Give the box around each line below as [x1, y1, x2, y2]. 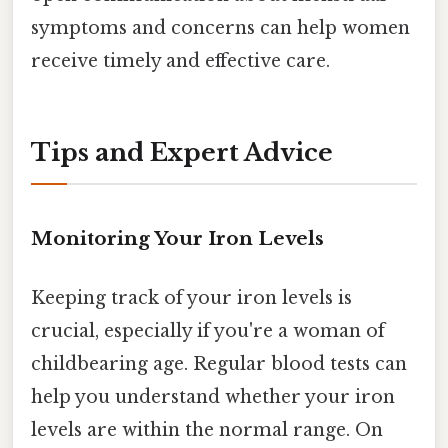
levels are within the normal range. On [31, 419, 383, 442]
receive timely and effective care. [31, 49, 330, 72]
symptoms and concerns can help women [31, 16, 410, 39]
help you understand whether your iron [31, 386, 395, 409]
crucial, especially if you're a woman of [31, 320, 385, 343]
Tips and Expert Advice [31, 138, 333, 168]
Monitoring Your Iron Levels [31, 227, 324, 251]
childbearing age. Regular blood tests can [31, 353, 407, 376]
